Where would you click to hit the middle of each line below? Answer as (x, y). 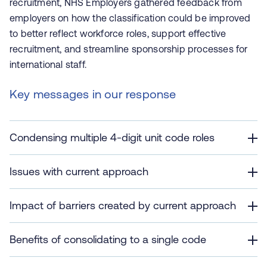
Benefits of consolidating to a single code (108, 239)
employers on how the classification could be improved (130, 18)
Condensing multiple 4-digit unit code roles (112, 137)
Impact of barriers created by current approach (123, 205)
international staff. (48, 64)
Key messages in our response (93, 94)
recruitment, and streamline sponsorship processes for (129, 49)
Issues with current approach (79, 171)
